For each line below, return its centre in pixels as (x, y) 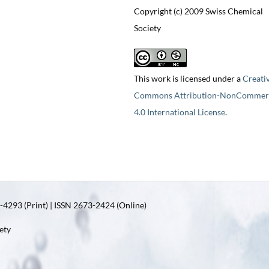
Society (147, 28)
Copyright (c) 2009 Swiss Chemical (198, 11)
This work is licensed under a (188, 79)
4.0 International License (179, 112)
